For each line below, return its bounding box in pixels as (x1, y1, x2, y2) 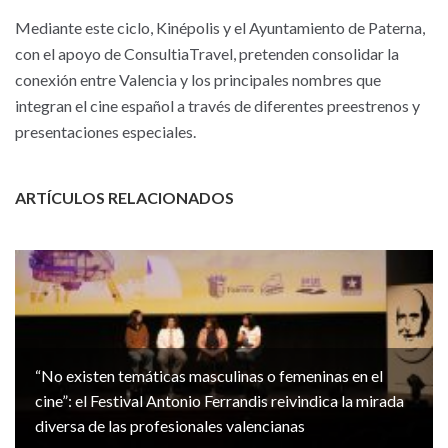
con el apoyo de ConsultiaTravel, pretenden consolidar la (15, 44, 399, 63)
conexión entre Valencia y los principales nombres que (15, 70, 381, 89)
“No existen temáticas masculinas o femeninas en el (35, 366, 383, 385)
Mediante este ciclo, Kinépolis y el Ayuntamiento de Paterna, (15, 18, 425, 37)
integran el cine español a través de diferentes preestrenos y (15, 96, 420, 115)
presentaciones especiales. (15, 122, 196, 141)
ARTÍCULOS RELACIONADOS (15, 188, 234, 207)
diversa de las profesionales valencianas (35, 416, 305, 435)
